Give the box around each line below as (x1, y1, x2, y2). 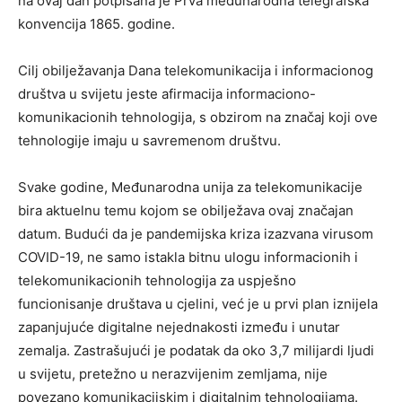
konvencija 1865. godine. (18, 14, 175, 32)
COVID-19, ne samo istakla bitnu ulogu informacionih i (18, 248, 358, 266)
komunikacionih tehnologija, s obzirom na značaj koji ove (18, 108, 378, 126)
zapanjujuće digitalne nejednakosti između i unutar (18, 318, 340, 336)
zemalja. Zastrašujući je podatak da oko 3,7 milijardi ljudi (18, 341, 374, 359)
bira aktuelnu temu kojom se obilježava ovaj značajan (18, 201, 354, 219)
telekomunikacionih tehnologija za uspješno (18, 271, 296, 289)
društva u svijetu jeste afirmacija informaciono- (18, 84, 316, 102)
